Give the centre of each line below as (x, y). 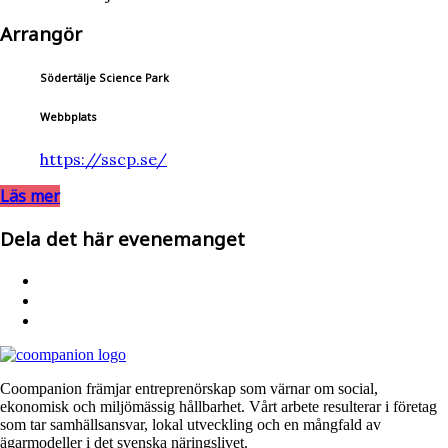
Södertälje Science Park (104, 78)
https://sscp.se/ (103, 159)
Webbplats (68, 117)
